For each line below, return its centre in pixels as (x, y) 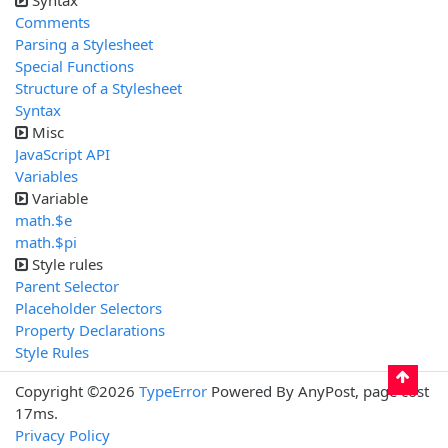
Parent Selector (67, 286)
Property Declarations (90, 330)
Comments (52, 22)
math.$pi (46, 242)
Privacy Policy (62, 435)
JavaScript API (62, 154)
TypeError (173, 391)
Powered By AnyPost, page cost (318, 391)
